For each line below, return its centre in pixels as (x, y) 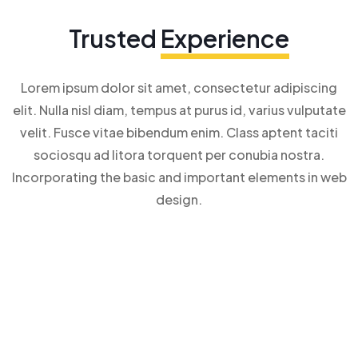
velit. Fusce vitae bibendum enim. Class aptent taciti (179, 132)
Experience (225, 38)
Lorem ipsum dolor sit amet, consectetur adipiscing (179, 88)
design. (179, 199)
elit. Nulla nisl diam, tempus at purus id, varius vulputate (179, 110)
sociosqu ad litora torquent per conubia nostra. (179, 155)
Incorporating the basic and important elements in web (179, 177)
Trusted (115, 38)
